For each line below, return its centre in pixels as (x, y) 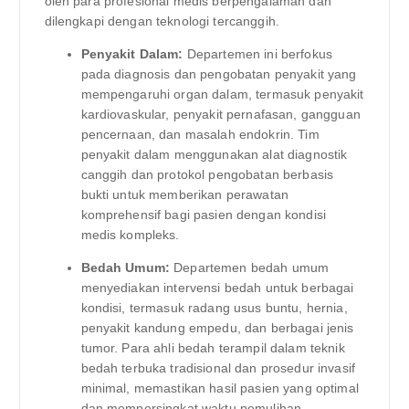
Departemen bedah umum (250, 268)
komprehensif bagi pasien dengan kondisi (203, 215)
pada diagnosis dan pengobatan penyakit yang (219, 74)
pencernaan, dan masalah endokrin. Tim (200, 135)
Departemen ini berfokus (258, 54)
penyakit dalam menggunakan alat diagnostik (214, 155)
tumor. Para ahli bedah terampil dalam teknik (213, 348)
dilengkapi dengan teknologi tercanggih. (162, 21)
